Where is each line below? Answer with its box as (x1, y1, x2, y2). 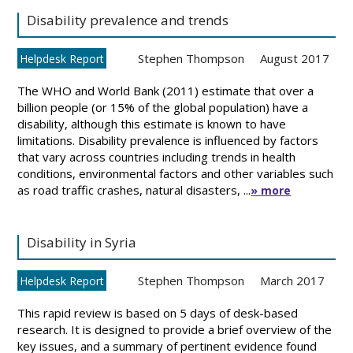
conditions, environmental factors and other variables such (17, 165, 334, 181)
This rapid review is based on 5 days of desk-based (17, 305, 299, 321)
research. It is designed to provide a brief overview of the (17, 321, 333, 337)
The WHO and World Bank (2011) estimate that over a (17, 83, 314, 98)
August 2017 (260, 50, 330, 66)
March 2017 (260, 273, 325, 288)
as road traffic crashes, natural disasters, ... (17, 182, 251, 198)
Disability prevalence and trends (27, 11, 229, 29)
